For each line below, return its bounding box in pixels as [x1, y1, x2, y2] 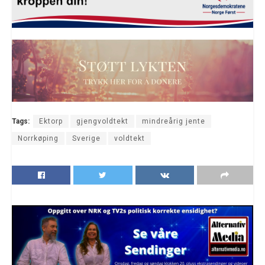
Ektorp [39, 117, 63, 125]
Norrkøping [18, 134, 59, 143]
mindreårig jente [142, 117, 205, 125]
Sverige [72, 134, 101, 143]
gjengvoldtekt [76, 117, 128, 125]
